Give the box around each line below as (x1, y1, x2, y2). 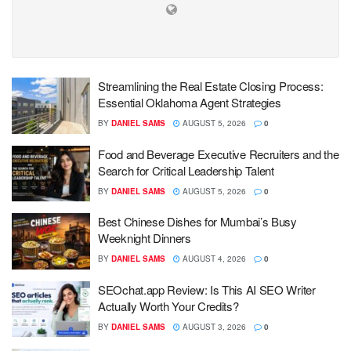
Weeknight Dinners (98, 230, 194, 246)
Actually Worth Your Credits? (98, 297, 239, 314)
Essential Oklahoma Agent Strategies (98, 94, 281, 110)
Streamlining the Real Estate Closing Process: (98, 78, 324, 94)
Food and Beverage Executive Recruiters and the (98, 145, 339, 162)
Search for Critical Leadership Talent (98, 161, 274, 179)
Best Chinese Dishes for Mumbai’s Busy (98, 213, 297, 230)
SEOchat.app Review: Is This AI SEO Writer (98, 280, 316, 298)
